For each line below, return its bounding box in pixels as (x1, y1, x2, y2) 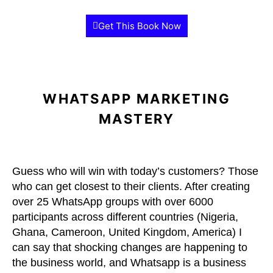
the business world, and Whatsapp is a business (12, 257, 246, 269)
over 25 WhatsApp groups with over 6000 (12, 196, 213, 208)
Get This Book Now (97, 20, 181, 32)
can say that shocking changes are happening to (12, 241, 247, 253)
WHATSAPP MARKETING (43, 91, 230, 107)
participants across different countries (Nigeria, (12, 211, 238, 223)
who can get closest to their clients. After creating (12, 180, 250, 193)
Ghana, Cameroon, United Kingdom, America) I (12, 226, 242, 238)
